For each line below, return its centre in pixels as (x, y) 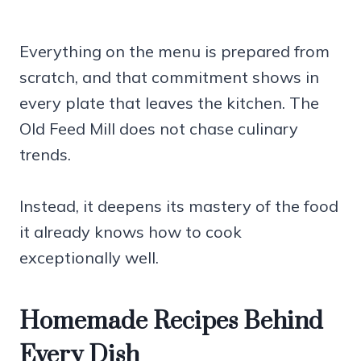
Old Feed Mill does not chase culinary (159, 128)
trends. (45, 154)
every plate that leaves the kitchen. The (169, 102)
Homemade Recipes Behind (171, 321)
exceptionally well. (89, 257)
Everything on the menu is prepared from (174, 51)
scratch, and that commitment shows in (169, 77)
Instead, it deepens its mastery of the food (179, 205)
